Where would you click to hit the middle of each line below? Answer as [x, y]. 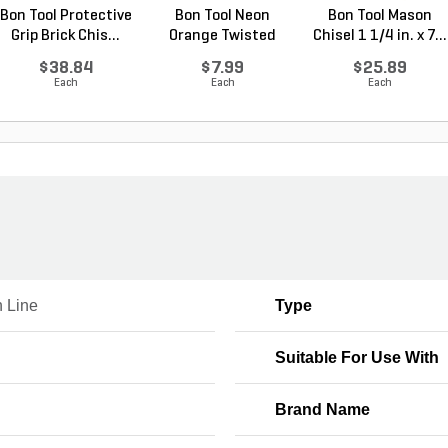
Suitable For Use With [356, 357]
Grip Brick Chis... [65, 36]
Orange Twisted [222, 36]
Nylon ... [222, 56]
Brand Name [322, 409]
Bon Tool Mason [379, 16]
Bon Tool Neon [222, 16]
